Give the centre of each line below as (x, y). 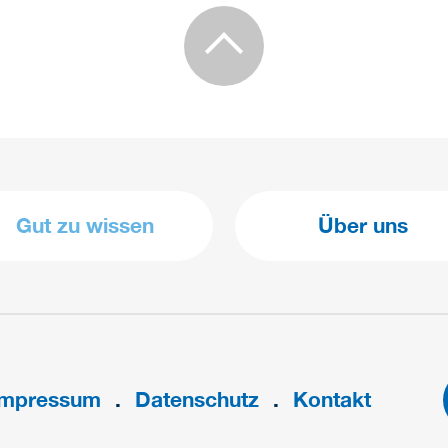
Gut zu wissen (85, 226)
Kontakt (332, 400)
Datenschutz (197, 400)
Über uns (362, 226)
